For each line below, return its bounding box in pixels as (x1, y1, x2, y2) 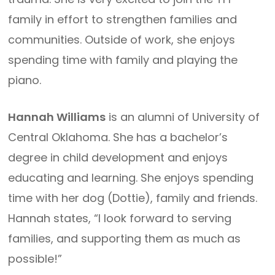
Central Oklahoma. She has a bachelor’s (8, 130, 228, 145)
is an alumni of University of (106, 109, 260, 125)
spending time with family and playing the (8, 52, 238, 68)
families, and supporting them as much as (8, 231, 241, 246)
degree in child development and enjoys (8, 150, 228, 165)
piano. (8, 72, 42, 88)
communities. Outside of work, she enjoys (8, 32, 236, 47)
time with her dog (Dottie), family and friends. (8, 190, 258, 206)
